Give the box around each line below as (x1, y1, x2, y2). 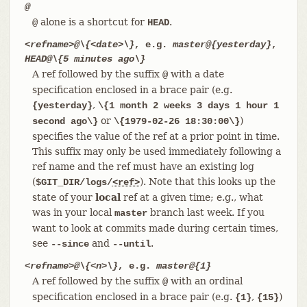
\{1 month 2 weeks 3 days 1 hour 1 (97, 99, 279, 111)
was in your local (32, 206, 114, 218)
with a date (167, 68, 224, 79)
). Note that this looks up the (139, 175, 275, 187)
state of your (32, 191, 95, 203)
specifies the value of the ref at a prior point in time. (32, 130, 280, 142)
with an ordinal (167, 275, 243, 286)
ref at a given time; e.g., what (120, 191, 263, 203)
